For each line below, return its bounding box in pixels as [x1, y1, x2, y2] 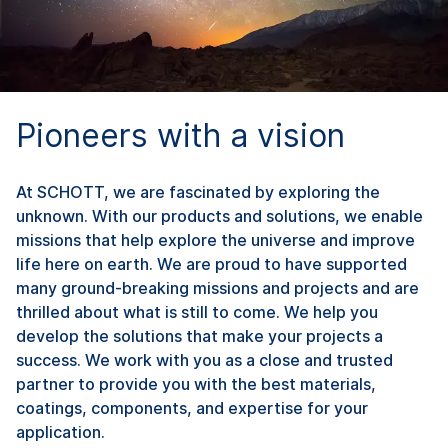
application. [16, 421, 105, 442]
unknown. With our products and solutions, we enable [16, 205, 423, 226]
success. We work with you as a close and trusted [16, 349, 393, 370]
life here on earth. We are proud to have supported [16, 253, 407, 274]
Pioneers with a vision [16, 115, 345, 155]
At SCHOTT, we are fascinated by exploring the [16, 181, 380, 202]
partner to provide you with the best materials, [16, 373, 376, 394]
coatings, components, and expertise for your [16, 397, 368, 418]
